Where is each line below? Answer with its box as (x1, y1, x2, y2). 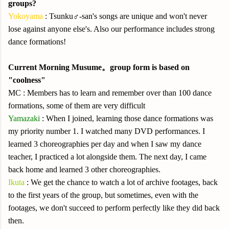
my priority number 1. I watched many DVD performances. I (8, 127, 205, 135)
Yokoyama (8, 12, 43, 20)
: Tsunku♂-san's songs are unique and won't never (43, 12, 207, 20)
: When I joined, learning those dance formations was (42, 114, 213, 123)
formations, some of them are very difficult (8, 101, 145, 110)
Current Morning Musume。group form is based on (8, 63, 190, 72)
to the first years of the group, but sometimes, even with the (8, 191, 198, 199)
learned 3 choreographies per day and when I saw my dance (8, 140, 201, 148)
